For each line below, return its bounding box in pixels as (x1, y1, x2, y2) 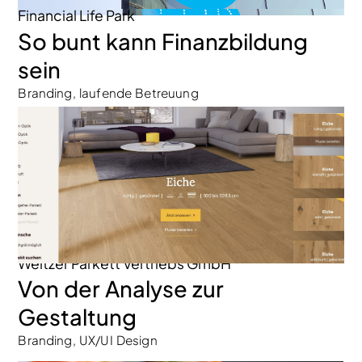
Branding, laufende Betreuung (18, 84, 199, 100)
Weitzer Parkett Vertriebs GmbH (18, 254, 232, 272)
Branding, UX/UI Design (18, 332, 158, 348)
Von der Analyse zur (18, 275, 225, 303)
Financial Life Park (18, 6, 136, 25)
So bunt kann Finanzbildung (18, 27, 309, 55)
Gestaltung (18, 303, 137, 331)
